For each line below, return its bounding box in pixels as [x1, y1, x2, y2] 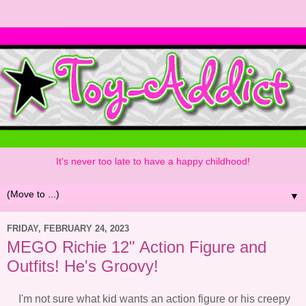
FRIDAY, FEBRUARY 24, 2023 [7, 223, 129, 234]
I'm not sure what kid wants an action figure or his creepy [16, 292, 290, 305]
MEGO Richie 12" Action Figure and [7, 238, 266, 257]
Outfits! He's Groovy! [7, 257, 158, 276]
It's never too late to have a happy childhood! [56, 155, 250, 167]
